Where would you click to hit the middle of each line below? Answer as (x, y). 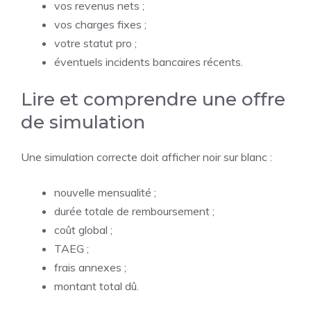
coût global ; (83, 230)
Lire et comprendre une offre (153, 99)
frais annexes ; (90, 267)
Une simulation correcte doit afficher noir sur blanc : (146, 157)
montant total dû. (96, 286)
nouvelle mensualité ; (105, 192)
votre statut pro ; (95, 43)
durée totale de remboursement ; (134, 211)
